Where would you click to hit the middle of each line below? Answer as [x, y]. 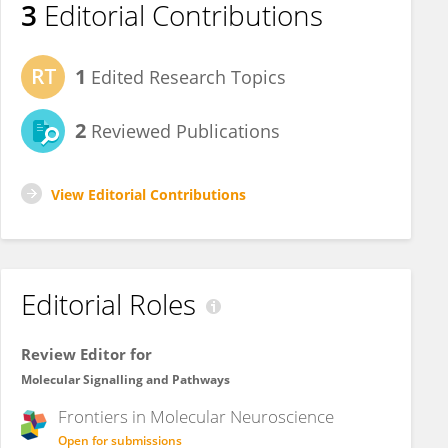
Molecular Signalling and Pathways [125, 379]
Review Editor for [86, 354]
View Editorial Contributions [148, 194]
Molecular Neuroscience [242, 416]
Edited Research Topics [186, 77]
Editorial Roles [108, 304]
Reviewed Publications [183, 131]
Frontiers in [104, 416]
